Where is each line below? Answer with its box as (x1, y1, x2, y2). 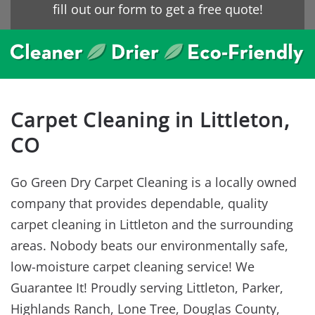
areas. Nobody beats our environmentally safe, (11, 236, 288, 254)
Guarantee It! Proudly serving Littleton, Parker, (11, 278, 283, 296)
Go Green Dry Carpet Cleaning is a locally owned (11, 173, 297, 191)
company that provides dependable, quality (11, 194, 268, 212)
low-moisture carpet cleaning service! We (11, 257, 255, 275)
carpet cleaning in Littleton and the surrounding (11, 215, 293, 233)
